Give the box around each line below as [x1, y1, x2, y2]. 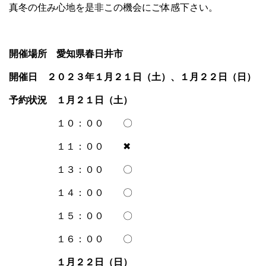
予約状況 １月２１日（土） [9, 94, 132, 105]
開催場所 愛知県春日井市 [9, 48, 123, 59]
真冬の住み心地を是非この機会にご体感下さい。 [9, 2, 218, 12]
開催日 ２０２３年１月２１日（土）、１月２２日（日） [9, 71, 256, 82]
